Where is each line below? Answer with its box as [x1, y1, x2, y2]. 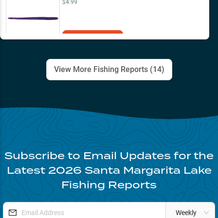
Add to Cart [75, 34, 110, 42]
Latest [6, 163, 48, 178]
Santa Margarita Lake [84, 163, 212, 178]
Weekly [175, 209, 197, 217]
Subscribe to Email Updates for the [4, 148, 214, 163]
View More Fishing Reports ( [54, 65, 153, 74]
